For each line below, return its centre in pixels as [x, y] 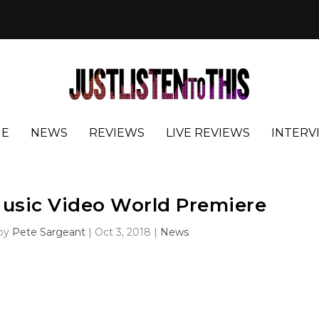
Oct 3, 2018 [123, 232]
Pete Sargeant [49, 232]
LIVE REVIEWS [208, 132]
